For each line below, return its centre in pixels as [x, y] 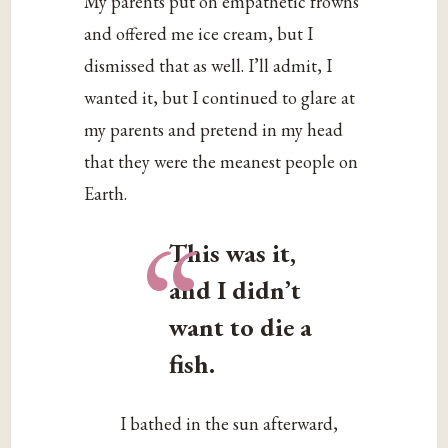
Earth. [106, 194]
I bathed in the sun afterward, [229, 424]
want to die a [241, 327]
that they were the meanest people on [221, 162]
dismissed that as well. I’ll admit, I [208, 66]
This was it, [233, 253]
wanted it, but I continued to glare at [220, 98]
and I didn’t [235, 290]
